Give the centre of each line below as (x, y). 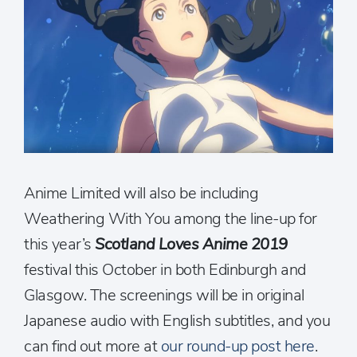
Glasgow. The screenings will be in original (164, 296)
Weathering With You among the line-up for (171, 219)
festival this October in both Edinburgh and (165, 270)
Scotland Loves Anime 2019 (191, 245)
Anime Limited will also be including (141, 194)
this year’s (59, 245)
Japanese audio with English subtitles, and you (177, 321)
